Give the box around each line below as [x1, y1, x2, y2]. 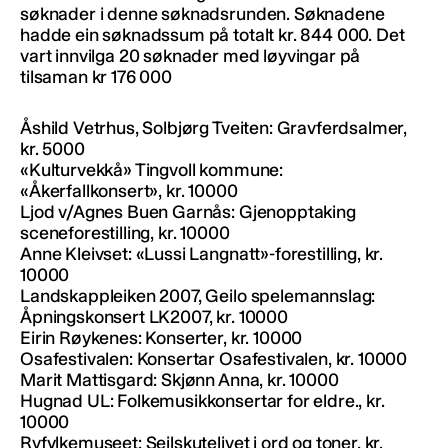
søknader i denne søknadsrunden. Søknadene [20, 3, 385, 26]
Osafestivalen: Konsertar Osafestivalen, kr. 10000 [20, 348, 408, 371]
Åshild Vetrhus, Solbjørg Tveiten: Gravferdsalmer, [20, 117, 408, 140]
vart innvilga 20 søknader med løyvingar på [20, 45, 361, 68]
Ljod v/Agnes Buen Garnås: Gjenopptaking [20, 201, 356, 224]
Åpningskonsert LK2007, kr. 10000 [20, 306, 288, 329]
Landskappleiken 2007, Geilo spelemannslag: [20, 285, 376, 308]
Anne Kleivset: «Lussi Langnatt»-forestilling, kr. [20, 243, 384, 266]
